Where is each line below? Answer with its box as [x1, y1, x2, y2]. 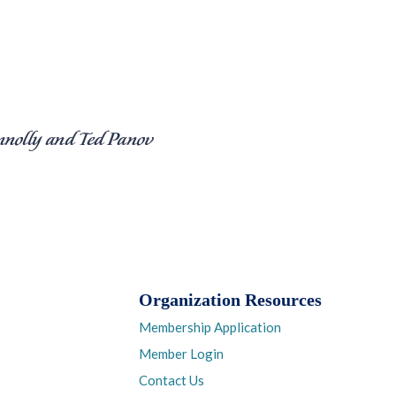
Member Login [138, 346, 224, 362]
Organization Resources [138, 291, 322, 309]
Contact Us [138, 372, 204, 388]
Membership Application [138, 319, 281, 335]
